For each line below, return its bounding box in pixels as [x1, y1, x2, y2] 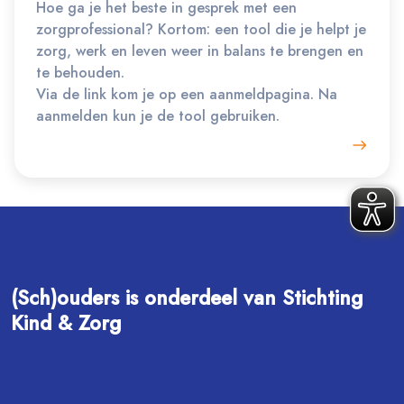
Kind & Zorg [11, 308, 121, 338]
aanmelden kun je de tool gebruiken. [36, 106, 280, 127]
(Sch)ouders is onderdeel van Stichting [11, 283, 363, 313]
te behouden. [36, 62, 124, 84]
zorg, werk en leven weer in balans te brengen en [36, 41, 363, 62]
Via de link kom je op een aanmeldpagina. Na [36, 84, 337, 106]
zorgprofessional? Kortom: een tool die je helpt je [36, 19, 366, 41]
